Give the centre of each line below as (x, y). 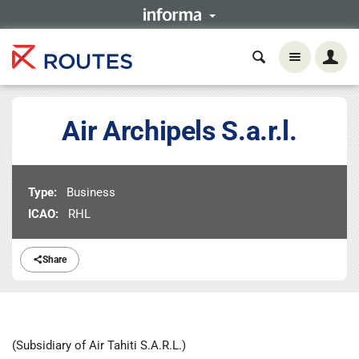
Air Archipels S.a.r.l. (179, 131)
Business (89, 192)
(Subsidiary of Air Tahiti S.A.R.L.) (99, 345)
